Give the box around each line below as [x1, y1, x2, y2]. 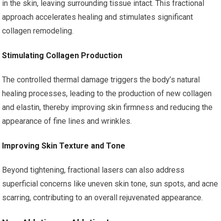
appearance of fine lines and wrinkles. [2, 116, 132, 126]
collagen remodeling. [2, 26, 74, 36]
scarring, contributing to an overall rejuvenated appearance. [2, 193, 203, 202]
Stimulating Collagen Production [2, 51, 123, 60]
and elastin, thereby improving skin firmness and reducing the [2, 103, 213, 112]
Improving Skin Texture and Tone [2, 141, 126, 150]
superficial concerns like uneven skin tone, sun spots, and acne [2, 179, 219, 188]
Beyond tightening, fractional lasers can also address [2, 165, 185, 175]
